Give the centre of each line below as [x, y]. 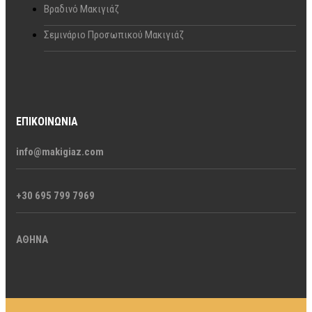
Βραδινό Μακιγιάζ [81, 9]
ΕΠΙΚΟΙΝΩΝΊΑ [47, 121]
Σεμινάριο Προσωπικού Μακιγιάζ [114, 34]
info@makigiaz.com [60, 151]
